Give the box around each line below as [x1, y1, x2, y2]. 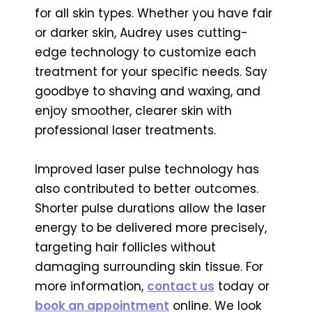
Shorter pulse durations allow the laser [35, 199, 266, 217]
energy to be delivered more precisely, [35, 219, 267, 236]
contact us [147, 277, 214, 295]
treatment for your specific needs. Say [35, 63, 267, 80]
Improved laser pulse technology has [35, 160, 259, 178]
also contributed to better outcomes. [35, 180, 258, 197]
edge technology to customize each [35, 43, 256, 61]
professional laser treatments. [35, 121, 216, 139]
